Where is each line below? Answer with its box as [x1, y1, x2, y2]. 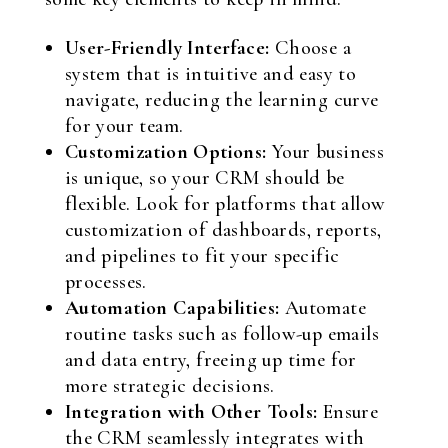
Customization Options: [64, 140, 267, 164]
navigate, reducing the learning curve [64, 88, 379, 112]
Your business [266, 140, 385, 164]
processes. [64, 270, 147, 294]
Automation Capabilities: [64, 296, 280, 320]
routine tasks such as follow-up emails [64, 322, 379, 346]
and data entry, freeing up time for [64, 348, 357, 372]
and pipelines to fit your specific [64, 244, 340, 268]
